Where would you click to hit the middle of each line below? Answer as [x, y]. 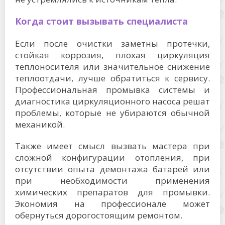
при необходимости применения [113, 181]
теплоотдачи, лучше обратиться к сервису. [113, 78]
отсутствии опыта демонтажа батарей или [113, 169]
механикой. [40, 124]
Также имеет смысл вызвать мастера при [113, 146]
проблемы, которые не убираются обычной [113, 113]
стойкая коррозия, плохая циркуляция [113, 55]
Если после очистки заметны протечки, [113, 43]
